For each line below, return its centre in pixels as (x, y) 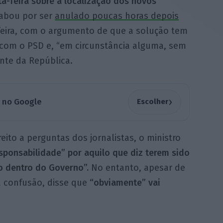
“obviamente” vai (125, 182)
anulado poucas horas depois (116, 16)
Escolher (152, 102)
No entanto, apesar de (137, 167)
